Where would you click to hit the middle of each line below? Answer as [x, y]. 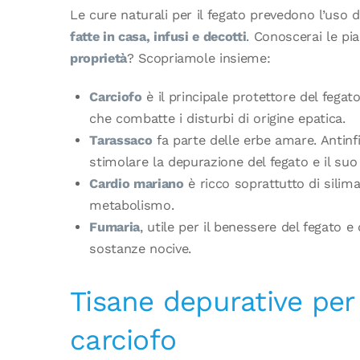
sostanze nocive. [140, 248]
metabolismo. [132, 205]
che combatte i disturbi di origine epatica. [217, 118]
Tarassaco [121, 140]
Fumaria [115, 227]
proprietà [98, 59]
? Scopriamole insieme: [198, 59]
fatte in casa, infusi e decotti [158, 37]
